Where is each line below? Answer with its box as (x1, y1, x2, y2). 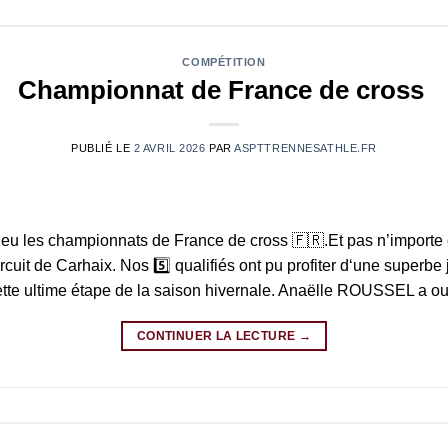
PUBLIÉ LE (71, 142, 134, 155)
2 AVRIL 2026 (133, 142, 206, 155)
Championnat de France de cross (17, 76, 431, 105)
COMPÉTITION (182, 56, 266, 69)
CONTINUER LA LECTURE (137, 329, 299, 344)
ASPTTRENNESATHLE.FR (234, 142, 377, 155)
